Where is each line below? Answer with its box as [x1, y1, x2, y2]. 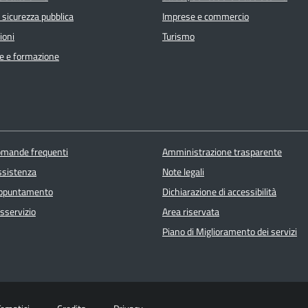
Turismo [162, 29, 195, 45]
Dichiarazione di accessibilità [162, 184, 276, 199]
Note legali [162, 164, 204, 179]
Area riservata [162, 203, 219, 219]
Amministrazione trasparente [162, 144, 282, 159]
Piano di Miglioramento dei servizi [162, 223, 297, 239]
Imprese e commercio [162, 9, 249, 25]
